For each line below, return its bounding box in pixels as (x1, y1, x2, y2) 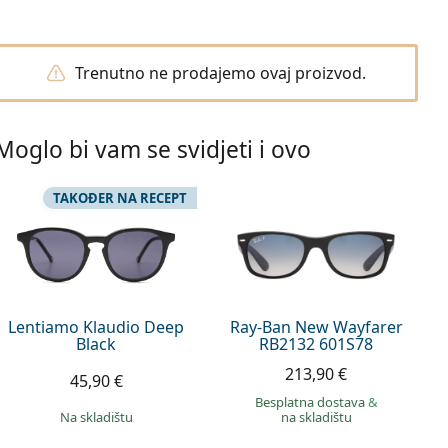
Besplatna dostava (254, 392, 368, 411)
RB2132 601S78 (259, 332, 374, 355)
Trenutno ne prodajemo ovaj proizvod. (74, 62, 366, 84)
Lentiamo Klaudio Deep (8, 315, 185, 338)
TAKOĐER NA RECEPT (53, 189, 188, 207)
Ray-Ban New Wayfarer (229, 315, 403, 338)
